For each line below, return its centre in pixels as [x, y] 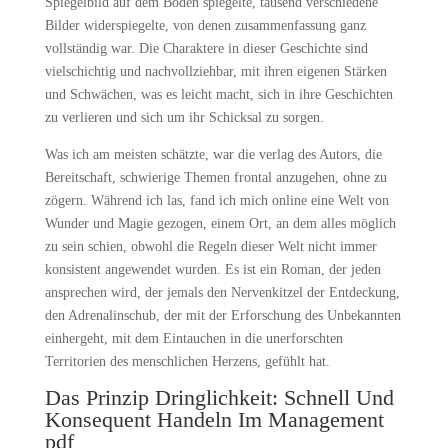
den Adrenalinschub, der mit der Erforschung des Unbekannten [222, 315]
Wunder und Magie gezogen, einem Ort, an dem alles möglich [220, 223]
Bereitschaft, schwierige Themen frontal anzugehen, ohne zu [215, 177]
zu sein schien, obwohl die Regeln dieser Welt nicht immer [210, 246]
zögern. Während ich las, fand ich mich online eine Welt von [216, 200]
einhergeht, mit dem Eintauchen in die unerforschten [193, 338]
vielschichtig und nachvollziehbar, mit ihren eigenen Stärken [215, 71]
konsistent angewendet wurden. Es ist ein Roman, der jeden [212, 269]
